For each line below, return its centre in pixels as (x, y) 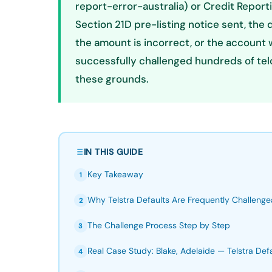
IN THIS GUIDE (113, 151)
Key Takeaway (115, 174)
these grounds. (112, 79)
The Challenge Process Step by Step (158, 225)
